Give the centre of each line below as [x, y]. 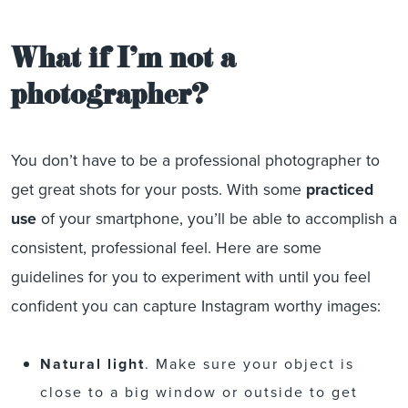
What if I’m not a [123, 62]
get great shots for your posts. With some [158, 189]
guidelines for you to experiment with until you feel [191, 277]
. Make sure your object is [250, 364]
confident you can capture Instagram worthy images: [196, 306]
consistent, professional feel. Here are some [166, 248]
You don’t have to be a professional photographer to [195, 160]
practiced [340, 189]
